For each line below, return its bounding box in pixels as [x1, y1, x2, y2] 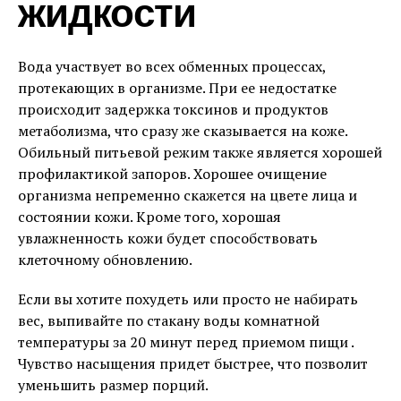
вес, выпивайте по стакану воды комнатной [18, 311, 320, 330]
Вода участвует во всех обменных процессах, [18, 56, 326, 76]
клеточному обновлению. [18, 250, 192, 269]
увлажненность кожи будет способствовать [18, 228, 318, 248]
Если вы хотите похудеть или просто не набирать [18, 289, 358, 309]
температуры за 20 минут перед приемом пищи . [18, 332, 354, 352]
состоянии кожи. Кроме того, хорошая [18, 207, 281, 226]
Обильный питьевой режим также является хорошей [18, 142, 382, 162]
